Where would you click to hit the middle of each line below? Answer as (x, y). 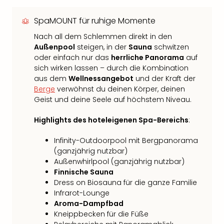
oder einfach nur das (72, 57)
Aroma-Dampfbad (89, 203)
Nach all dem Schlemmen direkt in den (103, 36)
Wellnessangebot (101, 78)
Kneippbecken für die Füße (101, 214)
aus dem (51, 78)
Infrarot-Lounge (82, 193)
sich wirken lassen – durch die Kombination (111, 68)
